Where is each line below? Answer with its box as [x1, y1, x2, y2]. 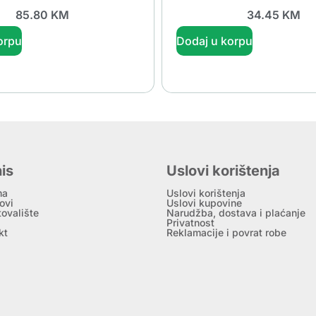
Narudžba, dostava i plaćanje [166, 206, 305, 219]
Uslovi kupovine [166, 196, 242, 209]
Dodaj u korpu [176, 33, 253, 48]
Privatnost [166, 216, 214, 229]
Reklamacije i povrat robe [166, 226, 286, 238]
